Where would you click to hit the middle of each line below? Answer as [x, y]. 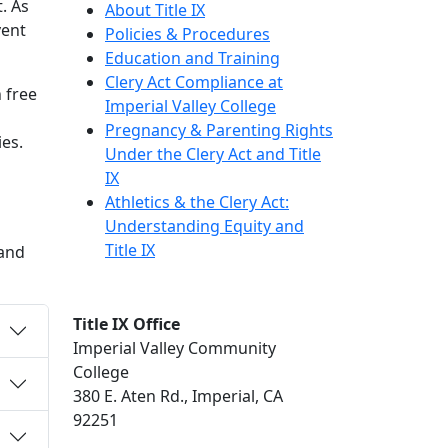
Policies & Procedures [187, 33]
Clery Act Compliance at [194, 81]
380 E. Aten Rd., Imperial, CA [178, 395]
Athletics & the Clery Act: [197, 201]
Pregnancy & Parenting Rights [219, 129]
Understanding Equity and [204, 225]
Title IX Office [128, 323]
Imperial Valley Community [174, 347]
